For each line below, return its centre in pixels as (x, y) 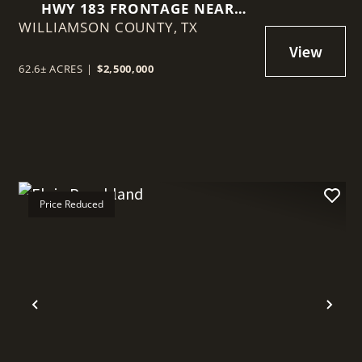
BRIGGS (138, 27)
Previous (69, 318)
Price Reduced (72, 204)
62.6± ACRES (51, 69)
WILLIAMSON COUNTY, (100, 27)
